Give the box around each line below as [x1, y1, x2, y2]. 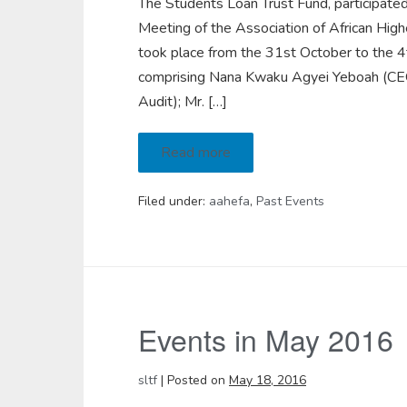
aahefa [209, 193, 250, 210]
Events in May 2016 [138, 318, 393, 360]
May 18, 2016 [229, 372, 306, 389]
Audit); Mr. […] [138, 92, 227, 112]
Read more [161, 143, 231, 163]
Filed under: [138, 193, 205, 210]
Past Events [256, 193, 324, 210]
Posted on [167, 372, 225, 389]
